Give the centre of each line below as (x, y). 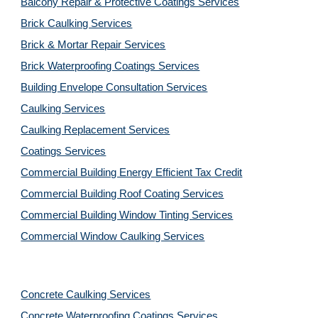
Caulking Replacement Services (95, 130)
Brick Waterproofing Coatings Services (110, 66)
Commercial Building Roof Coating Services (122, 194)
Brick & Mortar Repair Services (93, 45)
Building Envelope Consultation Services (114, 87)
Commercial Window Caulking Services (113, 236)
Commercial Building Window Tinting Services (127, 215)
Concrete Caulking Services (86, 295)
